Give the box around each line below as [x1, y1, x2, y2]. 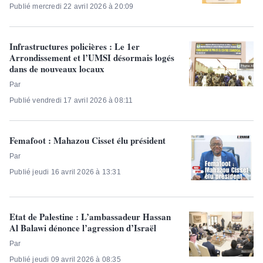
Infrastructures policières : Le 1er [9, 40, 140, 53]
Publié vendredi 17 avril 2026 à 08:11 [9, 96, 133, 105]
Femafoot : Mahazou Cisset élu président [9, 134, 166, 147]
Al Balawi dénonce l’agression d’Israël [9, 221, 156, 235]
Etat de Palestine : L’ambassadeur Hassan [9, 210, 171, 224]
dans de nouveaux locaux [9, 62, 104, 76]
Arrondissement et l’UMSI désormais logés [9, 51, 174, 65]
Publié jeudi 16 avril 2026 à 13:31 [9, 168, 121, 177]
